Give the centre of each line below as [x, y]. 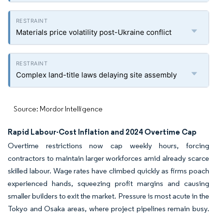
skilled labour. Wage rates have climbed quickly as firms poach [108, 171]
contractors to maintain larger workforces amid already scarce [108, 158]
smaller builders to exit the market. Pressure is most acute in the [108, 196]
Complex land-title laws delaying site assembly [96, 75]
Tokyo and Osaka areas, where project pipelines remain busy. [108, 209]
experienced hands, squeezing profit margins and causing [108, 183]
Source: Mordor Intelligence [58, 109]
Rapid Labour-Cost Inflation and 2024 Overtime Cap [102, 132]
